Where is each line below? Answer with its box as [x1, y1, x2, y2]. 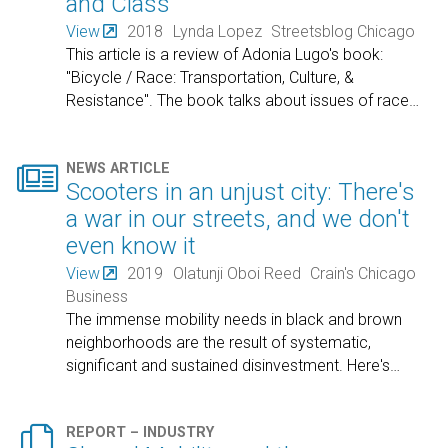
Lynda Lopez [172, 22, 262, 42]
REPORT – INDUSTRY [66, 424, 215, 442]
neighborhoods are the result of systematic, [66, 333, 372, 353]
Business [66, 287, 129, 307]
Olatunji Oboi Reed [172, 264, 301, 284]
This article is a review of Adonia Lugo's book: [66, 45, 384, 65]
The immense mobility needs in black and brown [66, 310, 403, 330]
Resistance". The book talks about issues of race [66, 91, 410, 111]
